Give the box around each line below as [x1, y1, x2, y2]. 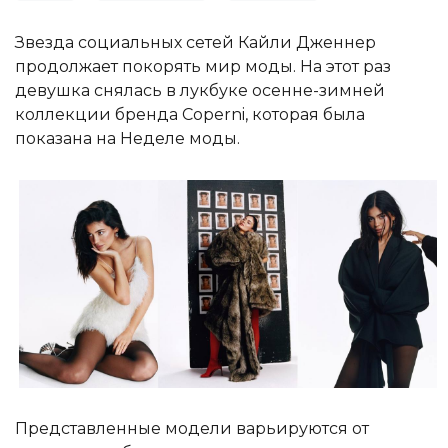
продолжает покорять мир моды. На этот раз [15, 57, 391, 77]
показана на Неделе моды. [15, 129, 240, 149]
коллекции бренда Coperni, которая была [15, 105, 365, 125]
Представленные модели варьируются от [15, 418, 369, 438]
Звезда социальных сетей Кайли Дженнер [15, 33, 376, 53]
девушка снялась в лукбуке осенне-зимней [15, 81, 385, 101]
